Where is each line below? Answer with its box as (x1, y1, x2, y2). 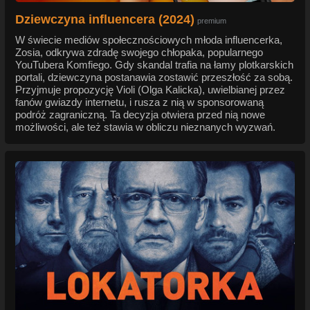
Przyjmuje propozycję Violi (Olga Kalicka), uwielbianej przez (15, 84, 285, 96)
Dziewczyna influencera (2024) (15, 12, 194, 27)
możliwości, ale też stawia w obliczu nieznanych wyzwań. (15, 121, 275, 134)
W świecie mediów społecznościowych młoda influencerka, (15, 34, 282, 46)
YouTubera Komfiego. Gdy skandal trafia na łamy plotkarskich (15, 59, 293, 71)
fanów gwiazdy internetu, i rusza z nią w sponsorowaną (15, 96, 264, 109)
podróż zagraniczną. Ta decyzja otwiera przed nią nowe (15, 109, 265, 121)
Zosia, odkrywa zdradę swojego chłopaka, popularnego (15, 46, 263, 59)
